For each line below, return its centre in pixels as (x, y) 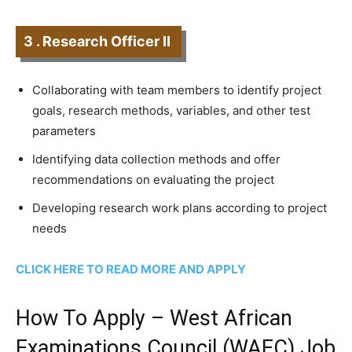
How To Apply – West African (154, 318)
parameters (64, 131)
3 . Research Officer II (99, 41)
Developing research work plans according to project (180, 208)
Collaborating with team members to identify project (177, 90)
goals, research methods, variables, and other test (171, 110)
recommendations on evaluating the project (153, 180)
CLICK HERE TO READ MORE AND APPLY (131, 269)
